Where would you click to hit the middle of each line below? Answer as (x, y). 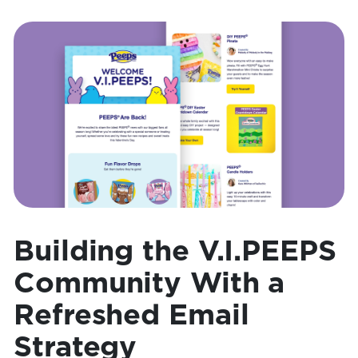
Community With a (149, 283)
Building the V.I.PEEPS (175, 251)
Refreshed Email (131, 315)
